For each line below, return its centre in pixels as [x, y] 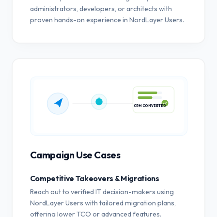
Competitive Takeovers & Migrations [94, 178]
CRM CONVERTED [150, 109]
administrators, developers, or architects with [101, 8]
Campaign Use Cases [75, 155]
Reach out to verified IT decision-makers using [102, 192]
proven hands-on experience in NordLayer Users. [107, 20]
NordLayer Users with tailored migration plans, [103, 203]
